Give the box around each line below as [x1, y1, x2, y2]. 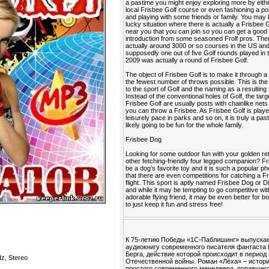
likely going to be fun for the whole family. [125, 121, 244, 128]
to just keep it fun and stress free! [125, 201, 223, 208]
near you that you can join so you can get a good [125, 28, 268, 35]
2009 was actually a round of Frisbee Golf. [125, 56, 249, 64]
